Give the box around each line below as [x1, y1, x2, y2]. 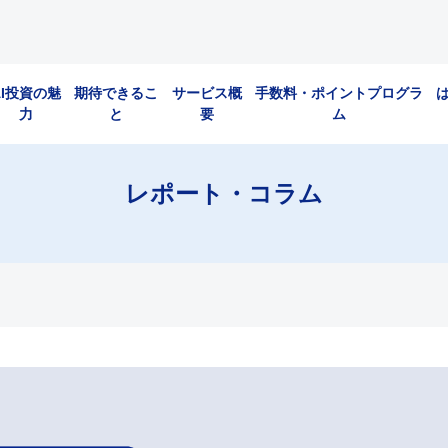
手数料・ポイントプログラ [255, 85, 424, 101]
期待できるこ [74, 85, 159, 101]
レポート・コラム [125, 180, 323, 207]
